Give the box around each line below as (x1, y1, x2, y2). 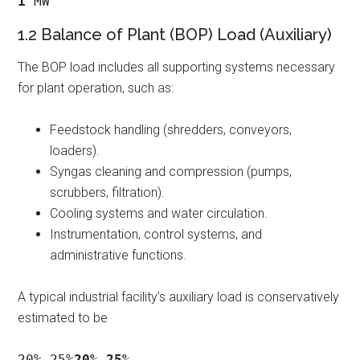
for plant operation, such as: (18, 80, 174, 96)
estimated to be (18, 309, 112, 325)
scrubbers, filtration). (50, 184, 166, 200)
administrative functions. (50, 247, 187, 263)
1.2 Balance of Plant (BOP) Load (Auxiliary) (18, 24, 333, 44)
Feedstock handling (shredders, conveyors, (50, 121, 292, 137)
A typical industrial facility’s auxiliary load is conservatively (18, 288, 340, 305)
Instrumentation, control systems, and (50, 226, 263, 242)
